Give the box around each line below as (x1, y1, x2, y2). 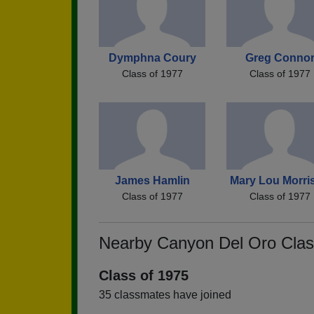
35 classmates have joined (99, 288, 231, 301)
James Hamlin (114, 174, 190, 186)
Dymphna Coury (108, 51, 196, 64)
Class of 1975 (99, 267, 189, 283)
